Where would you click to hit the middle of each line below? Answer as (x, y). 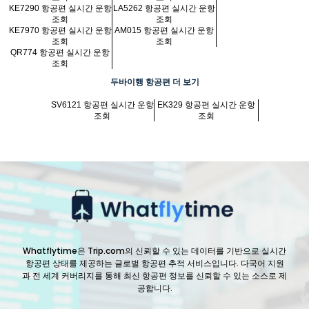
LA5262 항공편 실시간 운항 (164, 9)
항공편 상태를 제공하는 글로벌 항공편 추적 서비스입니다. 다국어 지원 (154, 263)
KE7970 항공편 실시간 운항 (60, 31)
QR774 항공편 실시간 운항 (60, 53)
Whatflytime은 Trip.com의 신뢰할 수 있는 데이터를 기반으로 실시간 (154, 251)
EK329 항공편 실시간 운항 (206, 105)
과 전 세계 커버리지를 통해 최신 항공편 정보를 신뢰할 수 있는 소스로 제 (154, 276)
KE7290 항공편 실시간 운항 (60, 9)
